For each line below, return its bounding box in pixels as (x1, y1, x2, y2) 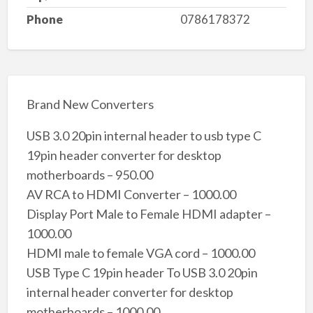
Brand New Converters (26, 96, 154, 112)
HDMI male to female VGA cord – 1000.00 (26, 245, 255, 261)
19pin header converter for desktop (26, 147, 221, 163)
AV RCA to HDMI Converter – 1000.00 (26, 186, 236, 202)
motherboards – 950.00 (26, 166, 153, 182)
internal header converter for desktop (26, 284, 233, 300)
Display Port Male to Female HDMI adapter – (26, 205, 271, 221)
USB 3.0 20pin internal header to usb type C (26, 127, 261, 143)
